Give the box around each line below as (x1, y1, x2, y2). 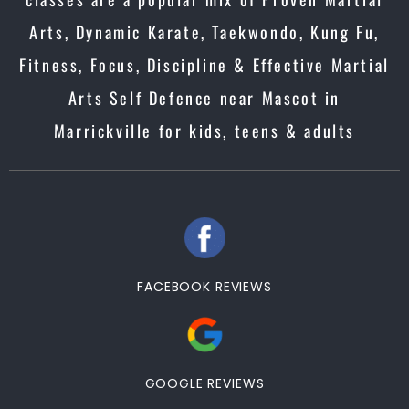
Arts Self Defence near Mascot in (68, 86, 341, 110)
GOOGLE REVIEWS (144, 374, 265, 393)
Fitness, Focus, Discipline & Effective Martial (19, 53, 390, 77)
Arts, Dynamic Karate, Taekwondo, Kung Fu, (29, 20, 380, 44)
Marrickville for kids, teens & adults (53, 119, 356, 142)
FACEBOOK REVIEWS (137, 278, 272, 296)
